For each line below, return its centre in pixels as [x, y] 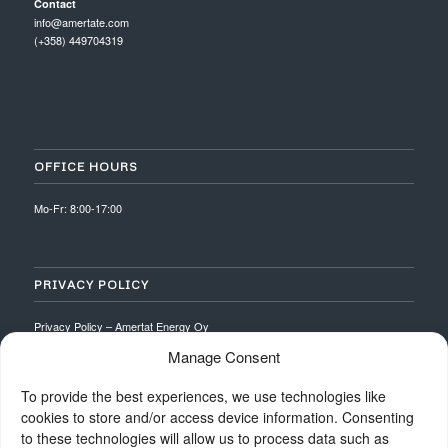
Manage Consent [224, 356]
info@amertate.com [81, 22]
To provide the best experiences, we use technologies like [203, 396]
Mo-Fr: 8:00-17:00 [77, 208]
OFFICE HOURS [85, 167]
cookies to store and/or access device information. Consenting [217, 417]
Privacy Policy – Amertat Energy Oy [121, 325]
